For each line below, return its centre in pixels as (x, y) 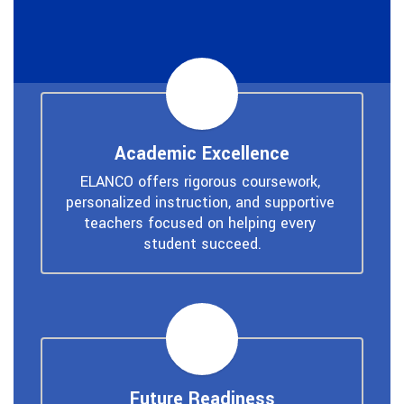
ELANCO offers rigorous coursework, (200, 181)
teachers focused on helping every (200, 223)
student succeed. (202, 243)
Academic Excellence (202, 153)
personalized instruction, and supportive (200, 202)
